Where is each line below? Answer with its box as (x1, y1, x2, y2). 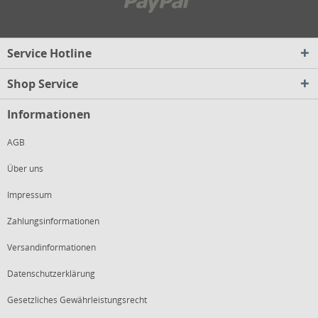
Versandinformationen (7, 241, 96, 253)
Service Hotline (7, 45, 92, 61)
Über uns (7, 163, 43, 175)
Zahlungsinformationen (7, 215, 99, 227)
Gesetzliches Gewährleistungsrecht (7, 294, 147, 306)
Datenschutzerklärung (7, 268, 95, 280)
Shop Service (7, 76, 78, 92)
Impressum (7, 189, 52, 201)
